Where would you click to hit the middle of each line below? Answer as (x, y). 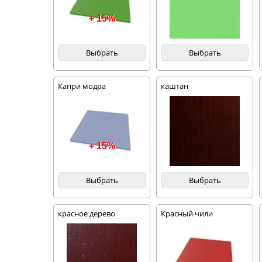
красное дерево (87, 213)
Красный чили (187, 213)
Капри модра (82, 86)
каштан (175, 86)
